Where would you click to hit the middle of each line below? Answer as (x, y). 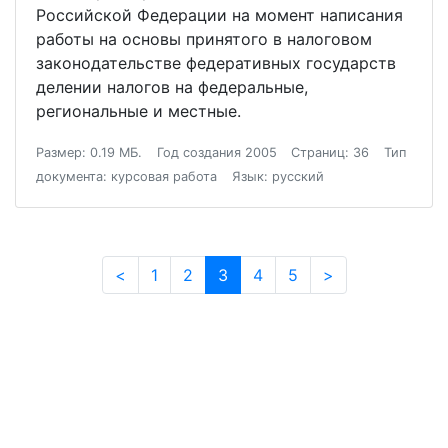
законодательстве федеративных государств (216, 63)
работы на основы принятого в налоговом (204, 39)
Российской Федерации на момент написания (219, 15)
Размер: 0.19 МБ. (89, 152)
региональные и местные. (141, 111)
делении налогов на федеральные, (172, 87)
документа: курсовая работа (126, 176)
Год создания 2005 (216, 152)
